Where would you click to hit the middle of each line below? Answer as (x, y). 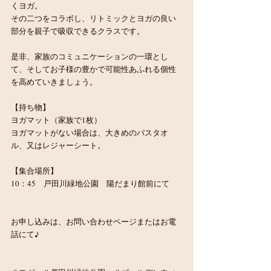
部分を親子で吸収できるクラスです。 (78, 31)
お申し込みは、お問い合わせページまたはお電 (93, 221)
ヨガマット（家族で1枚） (56, 119)
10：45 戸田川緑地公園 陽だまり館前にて (91, 183)
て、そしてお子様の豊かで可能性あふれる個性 (93, 69)
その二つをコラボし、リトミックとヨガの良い (93, 18)
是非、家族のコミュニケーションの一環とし (90, 56)
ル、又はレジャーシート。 (58, 145)
